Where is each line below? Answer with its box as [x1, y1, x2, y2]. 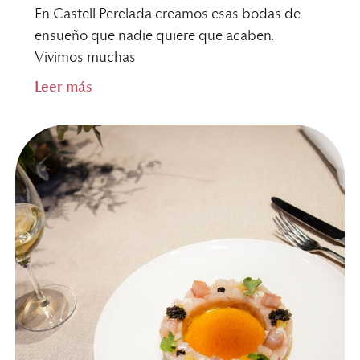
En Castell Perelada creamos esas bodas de [34, 6, 301, 22]
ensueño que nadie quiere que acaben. [34, 28, 274, 43]
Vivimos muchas [34, 50, 136, 65]
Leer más [34, 80, 92, 95]
